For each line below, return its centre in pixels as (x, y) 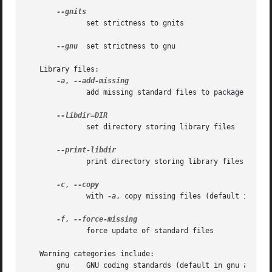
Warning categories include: (91, 254)
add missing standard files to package (44, 93)
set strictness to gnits (44, 23)
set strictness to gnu (127, 46)
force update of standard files (44, 231)
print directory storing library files (44, 162)
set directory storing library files (44, 127)
